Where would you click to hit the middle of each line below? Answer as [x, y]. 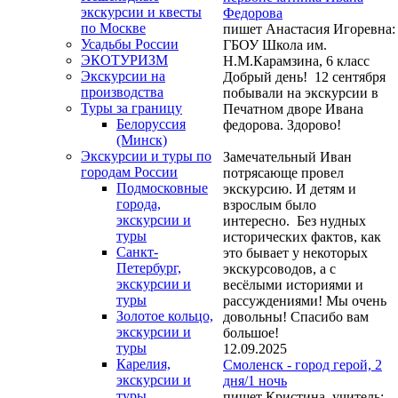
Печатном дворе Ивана [293, 108]
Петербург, [149, 268]
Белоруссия [151, 124]
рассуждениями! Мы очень [305, 300]
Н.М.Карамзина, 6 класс [296, 60]
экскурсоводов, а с [279, 268]
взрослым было [270, 204]
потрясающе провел [283, 172]
